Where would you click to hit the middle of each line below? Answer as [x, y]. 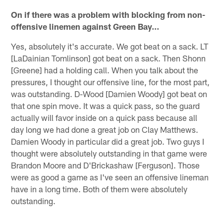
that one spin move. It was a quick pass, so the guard [106, 105]
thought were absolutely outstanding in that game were [109, 153]
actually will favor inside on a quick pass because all [104, 117]
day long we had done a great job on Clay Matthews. [105, 129]
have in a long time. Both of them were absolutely [99, 189]
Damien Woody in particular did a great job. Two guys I [108, 141]
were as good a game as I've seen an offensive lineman [110, 177]
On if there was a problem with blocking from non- [108, 14]
